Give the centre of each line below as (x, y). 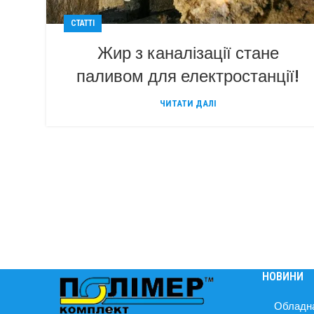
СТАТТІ (83, 23)
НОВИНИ (283, 276)
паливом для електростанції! (188, 76)
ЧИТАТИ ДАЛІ (188, 103)
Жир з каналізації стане (188, 53)
